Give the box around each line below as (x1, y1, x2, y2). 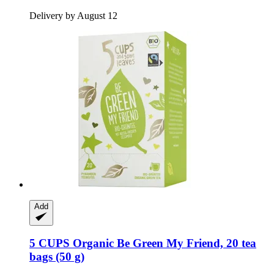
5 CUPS (29, 237, 70, 250)
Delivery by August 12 (29, 10, 117, 21)
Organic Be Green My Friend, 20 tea (70, 237, 256, 250)
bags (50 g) (29, 250, 84, 264)
